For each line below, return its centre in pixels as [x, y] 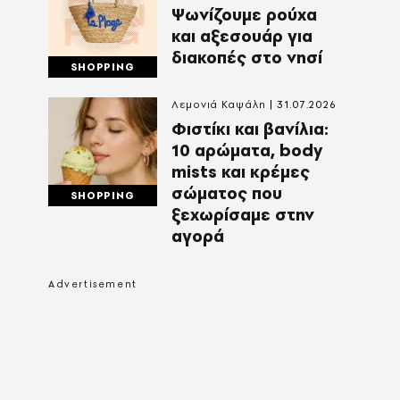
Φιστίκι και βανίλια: [250, 129]
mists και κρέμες [241, 172]
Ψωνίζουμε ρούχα [244, 15]
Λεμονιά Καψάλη [219, 105]
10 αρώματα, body [247, 151]
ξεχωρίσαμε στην [243, 215]
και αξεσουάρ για [242, 37]
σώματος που [227, 194]
